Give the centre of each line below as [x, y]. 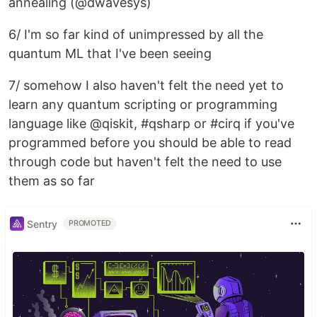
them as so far [52, 181]
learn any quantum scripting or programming [143, 104]
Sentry [42, 224]
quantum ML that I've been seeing [110, 53]
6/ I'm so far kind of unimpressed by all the [136, 34]
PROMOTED [90, 223]
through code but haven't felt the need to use [145, 162]
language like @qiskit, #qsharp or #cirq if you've [151, 123]
